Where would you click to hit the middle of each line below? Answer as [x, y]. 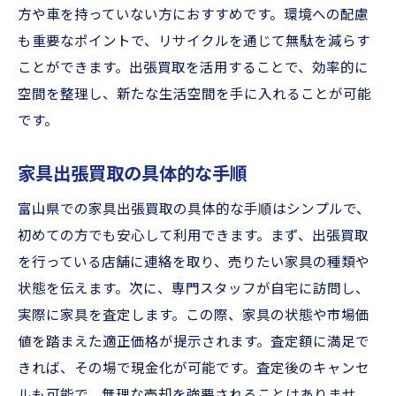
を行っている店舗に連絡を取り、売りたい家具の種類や [194, 263]
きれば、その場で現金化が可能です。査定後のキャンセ [194, 369]
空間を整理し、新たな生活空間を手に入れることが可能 [194, 95]
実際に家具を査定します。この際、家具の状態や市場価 [194, 316]
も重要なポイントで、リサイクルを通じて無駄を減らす [194, 42]
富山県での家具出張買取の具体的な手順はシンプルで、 [194, 209]
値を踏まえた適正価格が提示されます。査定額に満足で [194, 342]
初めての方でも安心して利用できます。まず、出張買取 [193, 236]
